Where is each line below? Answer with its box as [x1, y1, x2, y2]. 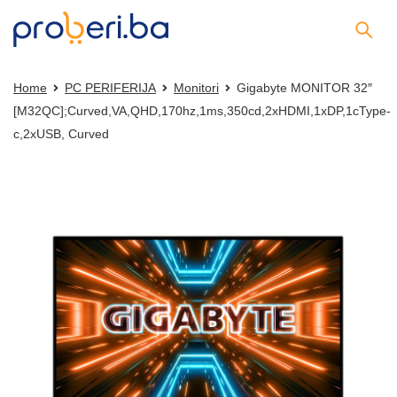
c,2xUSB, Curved [13, 127, 109, 141]
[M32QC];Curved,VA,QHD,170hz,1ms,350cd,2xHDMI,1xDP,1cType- [13, 104, 391, 118]
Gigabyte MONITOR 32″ [237, 81, 372, 95]
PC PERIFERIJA [65, 81, 156, 95]
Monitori [174, 81, 219, 95]
